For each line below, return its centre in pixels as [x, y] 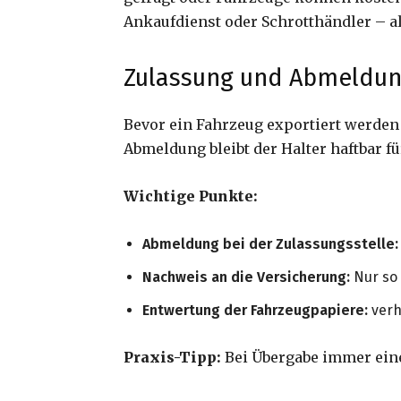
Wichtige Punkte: [191, 196]
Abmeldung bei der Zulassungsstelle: [270, 244]
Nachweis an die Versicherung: [246, 277]
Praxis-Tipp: [172, 358]
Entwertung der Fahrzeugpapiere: [255, 311]
